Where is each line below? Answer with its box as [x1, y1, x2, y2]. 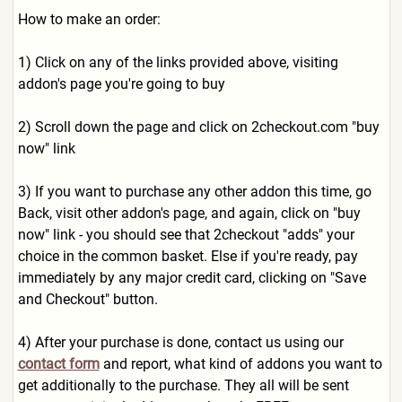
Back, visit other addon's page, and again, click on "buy [17, 205, 361, 222]
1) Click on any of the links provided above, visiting [17, 54, 338, 71]
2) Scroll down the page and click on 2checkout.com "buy [17, 118, 380, 135]
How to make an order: [17, 11, 161, 28]
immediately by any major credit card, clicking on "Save [17, 269, 366, 286]
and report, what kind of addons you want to [99, 355, 382, 372]
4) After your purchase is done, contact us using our [17, 334, 344, 351]
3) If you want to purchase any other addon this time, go [17, 183, 371, 200]
